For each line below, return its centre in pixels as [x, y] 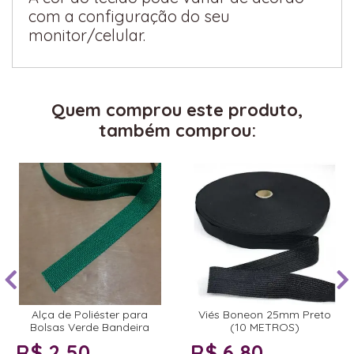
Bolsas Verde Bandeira [90, 328]
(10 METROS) [264, 328]
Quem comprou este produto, [177, 110]
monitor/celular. [87, 36]
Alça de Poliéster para [90, 315]
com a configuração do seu [129, 17]
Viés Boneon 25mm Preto [264, 315]
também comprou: [177, 131]
